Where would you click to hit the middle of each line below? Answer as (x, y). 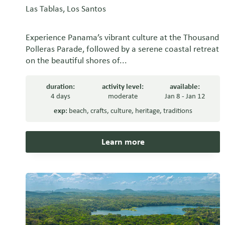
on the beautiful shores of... (76, 61)
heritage (147, 111)
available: (185, 87)
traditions (178, 111)
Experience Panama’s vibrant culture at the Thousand (122, 37)
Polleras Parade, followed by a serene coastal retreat (122, 49)
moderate (123, 96)
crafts (98, 111)
